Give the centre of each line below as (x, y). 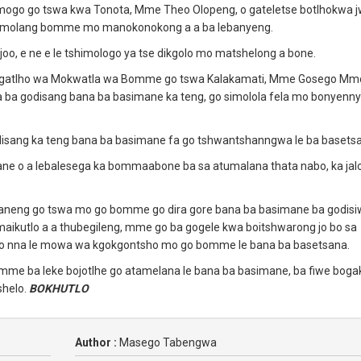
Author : (97, 342)
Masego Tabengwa (168, 342)
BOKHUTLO (59, 288)
